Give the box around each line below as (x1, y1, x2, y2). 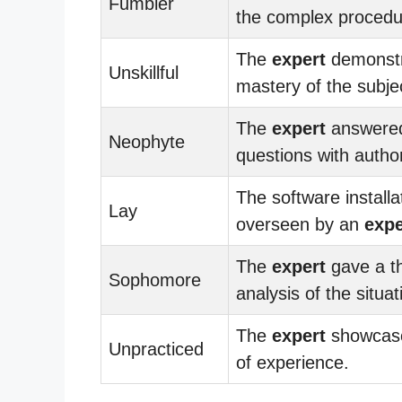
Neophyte (109, 131, 185, 152)
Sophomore (109, 269, 201, 290)
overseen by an (236, 214, 364, 234)
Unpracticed (109, 338, 204, 359)
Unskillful (109, 62, 179, 83)
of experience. (236, 352, 349, 372)
